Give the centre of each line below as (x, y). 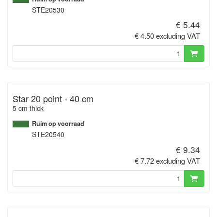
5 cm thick (28, 108)
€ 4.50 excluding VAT (168, 36)
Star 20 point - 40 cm (53, 99)
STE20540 (48, 134)
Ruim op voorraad (58, 124)
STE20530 (48, 9)
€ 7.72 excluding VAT (168, 160)
